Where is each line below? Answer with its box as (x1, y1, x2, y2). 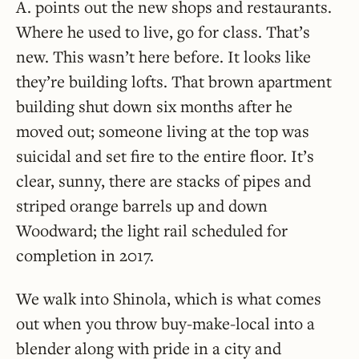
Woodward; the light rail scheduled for (16, 220, 288, 241)
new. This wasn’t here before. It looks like (16, 46, 311, 67)
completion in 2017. (16, 244, 154, 266)
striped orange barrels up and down (16, 195, 268, 216)
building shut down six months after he (16, 95, 292, 117)
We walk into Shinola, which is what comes (16, 288, 321, 310)
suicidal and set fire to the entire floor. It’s (16, 145, 314, 167)
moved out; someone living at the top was (16, 120, 309, 142)
